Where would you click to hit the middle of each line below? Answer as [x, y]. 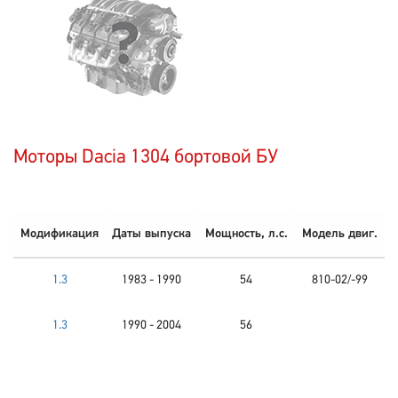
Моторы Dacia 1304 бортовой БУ [146, 158]
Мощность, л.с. [246, 234]
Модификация [60, 234]
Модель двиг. [339, 234]
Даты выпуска [151, 234]
